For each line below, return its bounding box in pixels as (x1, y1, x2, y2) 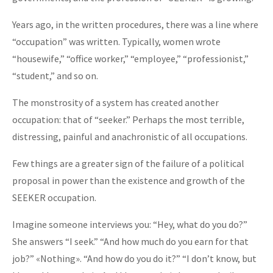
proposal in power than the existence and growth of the (12, 174, 245, 186)
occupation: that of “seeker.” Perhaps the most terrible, (12, 113, 244, 126)
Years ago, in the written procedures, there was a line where (12, 18, 258, 30)
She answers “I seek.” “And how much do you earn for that (12, 235, 249, 247)
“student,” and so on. (12, 69, 98, 82)
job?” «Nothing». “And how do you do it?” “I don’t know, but (12, 252, 257, 264)
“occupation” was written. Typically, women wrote (12, 35, 221, 48)
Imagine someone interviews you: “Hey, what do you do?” (12, 218, 247, 230)
